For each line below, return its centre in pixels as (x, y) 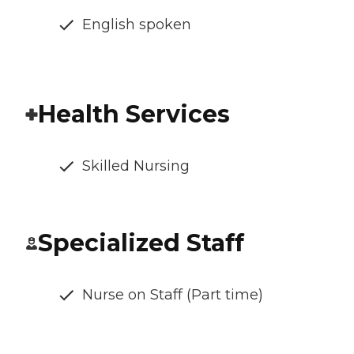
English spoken (137, 25)
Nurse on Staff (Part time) (173, 295)
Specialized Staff (141, 243)
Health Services (134, 115)
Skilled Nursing (136, 166)
